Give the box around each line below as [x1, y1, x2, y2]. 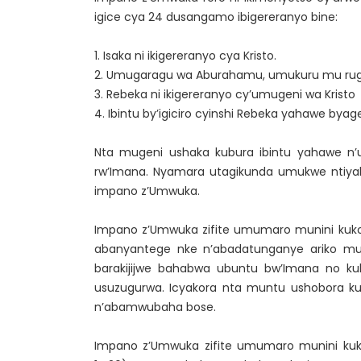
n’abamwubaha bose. [94, 299, 216, 315]
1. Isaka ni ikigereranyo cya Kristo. [94, 48, 276, 64]
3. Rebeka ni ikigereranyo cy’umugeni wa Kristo [94, 86, 355, 102]
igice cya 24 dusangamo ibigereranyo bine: [94, 9, 338, 25]
